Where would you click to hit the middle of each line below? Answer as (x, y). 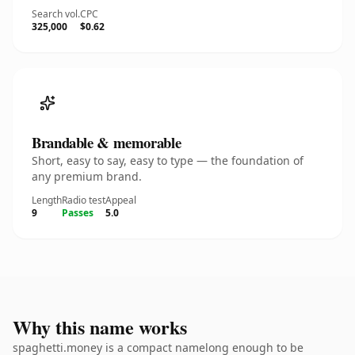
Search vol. (56, 14)
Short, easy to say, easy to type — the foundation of (168, 160)
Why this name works (100, 327)
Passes (78, 213)
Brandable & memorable (107, 142)
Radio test (84, 200)
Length (47, 200)
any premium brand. (87, 176)
